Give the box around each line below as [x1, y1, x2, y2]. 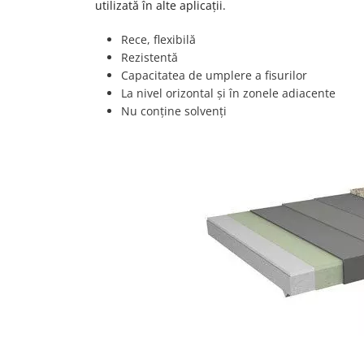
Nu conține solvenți [121, 103, 227, 119]
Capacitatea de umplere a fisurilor [121, 67, 307, 83]
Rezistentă [121, 50, 178, 65]
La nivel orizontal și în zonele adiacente [121, 85, 336, 101]
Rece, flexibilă [121, 32, 196, 47]
